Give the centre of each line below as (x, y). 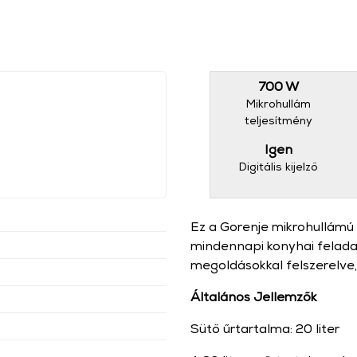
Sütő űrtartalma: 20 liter (265, 329)
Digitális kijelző (279, 166)
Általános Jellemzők (254, 297)
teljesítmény (279, 120)
